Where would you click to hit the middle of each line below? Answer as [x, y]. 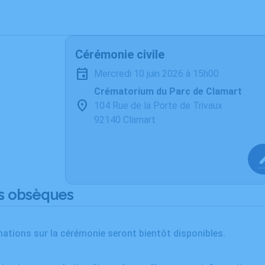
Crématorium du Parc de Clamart [168, 91]
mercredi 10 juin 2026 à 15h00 [161, 74]
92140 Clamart [125, 120]
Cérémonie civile [120, 54]
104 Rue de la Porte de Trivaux [158, 106]
